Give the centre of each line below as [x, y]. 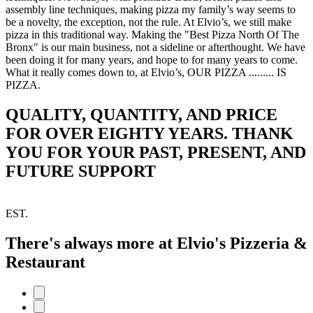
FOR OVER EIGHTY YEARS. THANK [150, 134]
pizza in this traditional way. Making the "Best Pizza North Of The [152, 35]
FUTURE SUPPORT [81, 172]
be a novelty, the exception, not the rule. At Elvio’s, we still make [148, 22]
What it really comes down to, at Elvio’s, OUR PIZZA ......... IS [146, 73]
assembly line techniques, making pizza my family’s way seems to [151, 10]
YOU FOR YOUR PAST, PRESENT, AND [156, 153]
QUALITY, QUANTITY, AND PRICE [141, 115]
